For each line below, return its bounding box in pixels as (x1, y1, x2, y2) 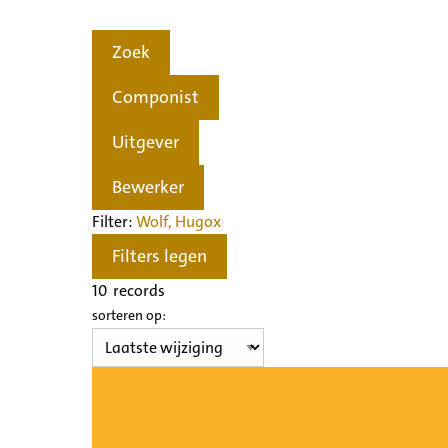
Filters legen (112, 244, 207, 269)
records (107, 279, 165, 301)
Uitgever (112, 130, 179, 155)
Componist (112, 85, 199, 110)
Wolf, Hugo (136, 210, 213, 232)
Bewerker (112, 175, 184, 200)
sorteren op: (92, 305, 166, 324)
